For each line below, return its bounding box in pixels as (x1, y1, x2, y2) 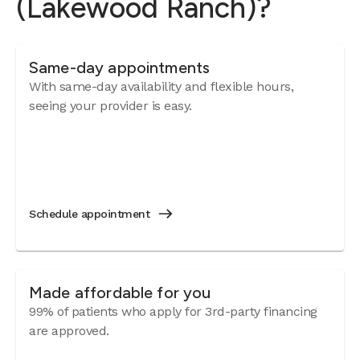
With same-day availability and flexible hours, (29, 79, 293, 94)
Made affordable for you (29, 283, 211, 302)
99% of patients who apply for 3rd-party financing (29, 304, 317, 319)
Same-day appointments (29, 58, 211, 77)
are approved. (29, 323, 109, 338)
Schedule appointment (29, 207, 149, 220)
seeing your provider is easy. (29, 98, 192, 113)
